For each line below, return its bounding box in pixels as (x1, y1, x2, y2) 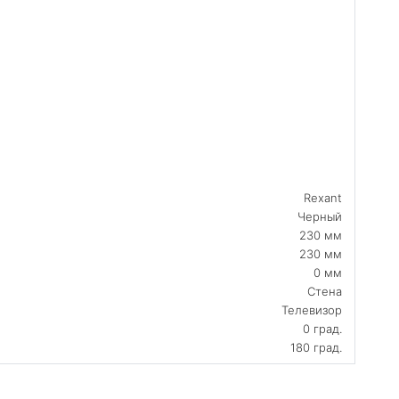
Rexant (304, 191, 342, 206)
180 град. (290, 340, 342, 355)
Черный (297, 209, 342, 224)
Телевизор (281, 303, 342, 318)
